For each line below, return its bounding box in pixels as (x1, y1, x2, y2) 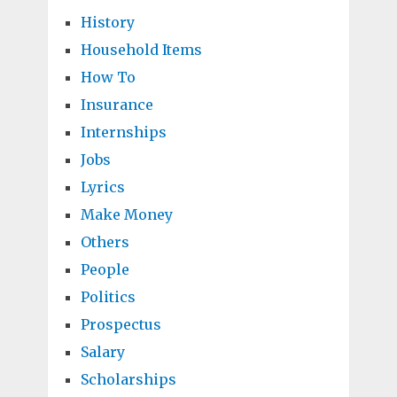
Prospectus (80, 315, 161, 334)
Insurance (80, 96, 153, 114)
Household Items (80, 41, 202, 59)
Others (80, 233, 129, 252)
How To (80, 68, 136, 87)
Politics (80, 288, 136, 307)
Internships (80, 123, 167, 142)
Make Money (80, 206, 173, 224)
